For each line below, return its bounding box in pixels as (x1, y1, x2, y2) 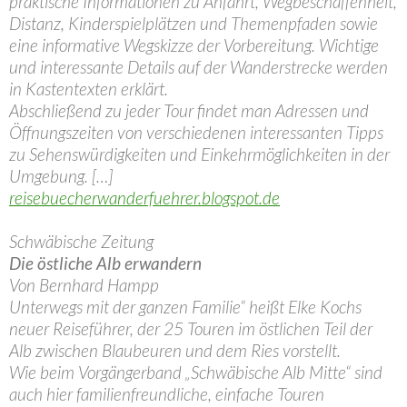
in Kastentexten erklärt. (9, 78, 168, 99)
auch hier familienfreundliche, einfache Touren (9, 383, 324, 404)
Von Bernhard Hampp (9, 274, 159, 295)
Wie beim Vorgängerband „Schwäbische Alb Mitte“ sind (9, 362, 382, 382)
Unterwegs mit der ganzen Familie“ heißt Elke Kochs (9, 296, 362, 317)
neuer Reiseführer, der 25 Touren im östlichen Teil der (9, 318, 372, 339)
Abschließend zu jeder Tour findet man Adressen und (9, 100, 369, 121)
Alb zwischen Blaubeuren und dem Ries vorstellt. (9, 340, 341, 361)
